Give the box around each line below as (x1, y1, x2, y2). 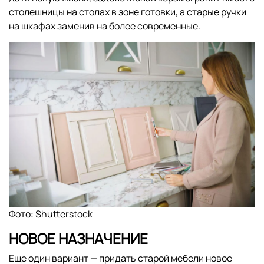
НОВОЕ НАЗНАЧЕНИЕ (9, 229, 148, 249)
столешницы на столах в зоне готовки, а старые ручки (9, 5, 246, 19)
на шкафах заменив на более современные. (9, 19, 200, 33)
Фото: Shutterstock (9, 207, 93, 221)
